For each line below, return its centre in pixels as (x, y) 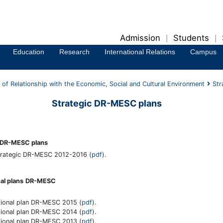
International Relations (140, 52)
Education (29, 52)
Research (74, 52)
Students (191, 38)
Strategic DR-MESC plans (107, 103)
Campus (203, 52)
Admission (140, 38)
